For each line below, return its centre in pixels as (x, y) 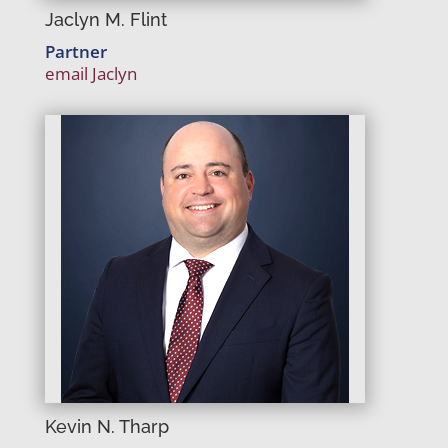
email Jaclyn (90, 73)
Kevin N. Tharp (106, 426)
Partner (75, 51)
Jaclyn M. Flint (105, 19)
